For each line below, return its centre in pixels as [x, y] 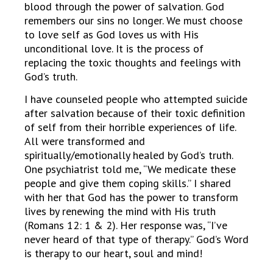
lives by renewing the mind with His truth [120, 211]
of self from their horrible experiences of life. [130, 127]
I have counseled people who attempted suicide [136, 99]
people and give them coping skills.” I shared [128, 183]
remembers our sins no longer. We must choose [133, 20]
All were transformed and [85, 141]
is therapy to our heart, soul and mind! [113, 253]
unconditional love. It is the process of [114, 48]
